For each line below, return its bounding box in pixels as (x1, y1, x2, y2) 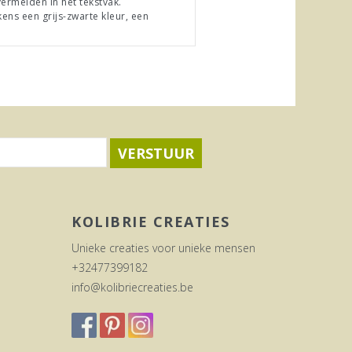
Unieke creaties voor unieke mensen (71, 240, 255, 255)
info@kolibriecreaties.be (71, 279, 193, 295)
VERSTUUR (117, 144, 194, 163)
